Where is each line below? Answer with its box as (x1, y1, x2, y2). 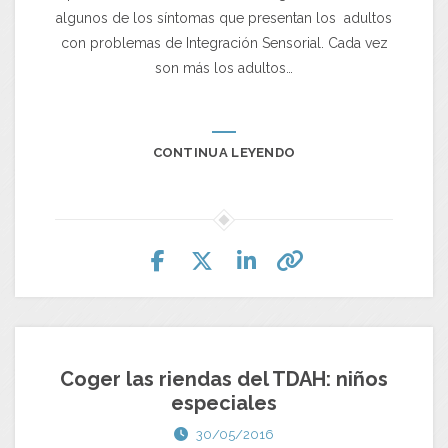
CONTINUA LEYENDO (152, 144, 296, 160)
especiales (171, 390, 277, 415)
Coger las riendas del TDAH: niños (60, 366, 388, 391)
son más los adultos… (155, 59, 293, 76)
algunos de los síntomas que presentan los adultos (56, 9, 392, 26)
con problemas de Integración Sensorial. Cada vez (60, 34, 388, 51)
